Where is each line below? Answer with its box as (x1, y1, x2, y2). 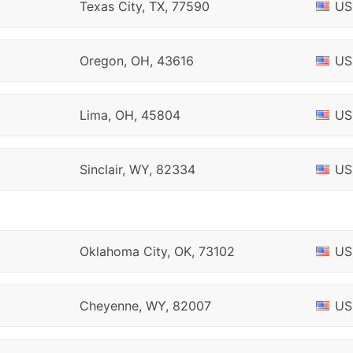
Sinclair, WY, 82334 (79, 162, 195, 177)
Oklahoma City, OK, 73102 (79, 243, 235, 259)
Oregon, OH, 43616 (79, 53, 194, 69)
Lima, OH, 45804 (79, 107, 180, 123)
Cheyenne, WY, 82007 (79, 298, 211, 314)
